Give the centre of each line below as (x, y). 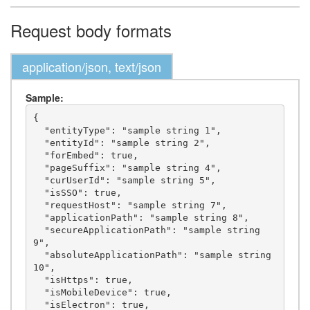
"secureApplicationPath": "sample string (38, 230)
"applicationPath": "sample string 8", (38, 217)
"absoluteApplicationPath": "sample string (38, 255)
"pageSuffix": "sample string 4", (38, 167)
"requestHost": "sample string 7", (38, 205)
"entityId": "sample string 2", (38, 143)
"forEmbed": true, (38, 155)
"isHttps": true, (38, 280)
